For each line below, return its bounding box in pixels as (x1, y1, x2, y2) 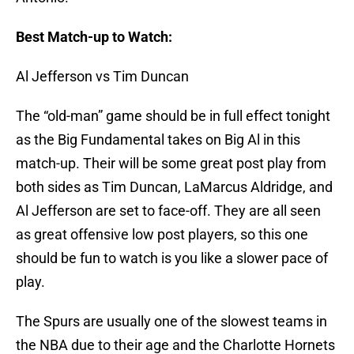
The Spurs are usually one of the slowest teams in (16, 313, 327, 330)
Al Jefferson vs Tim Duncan (16, 68, 189, 85)
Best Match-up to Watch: (16, 28, 172, 46)
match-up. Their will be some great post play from (16, 155, 326, 172)
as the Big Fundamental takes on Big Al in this (16, 131, 300, 149)
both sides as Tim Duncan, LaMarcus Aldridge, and (16, 179, 333, 196)
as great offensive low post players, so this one (16, 226, 308, 243)
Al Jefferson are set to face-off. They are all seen (16, 202, 321, 220)
